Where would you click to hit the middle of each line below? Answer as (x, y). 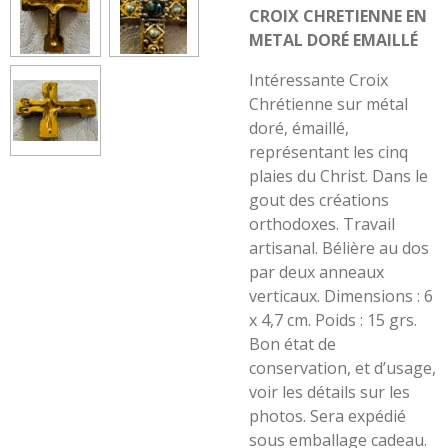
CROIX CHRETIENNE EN (338, 16)
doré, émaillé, (299, 128)
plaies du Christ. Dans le (338, 176)
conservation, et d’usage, (342, 368)
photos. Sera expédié (327, 416)
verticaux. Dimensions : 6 (341, 296)
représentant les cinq (328, 152)
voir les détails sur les (329, 392)
